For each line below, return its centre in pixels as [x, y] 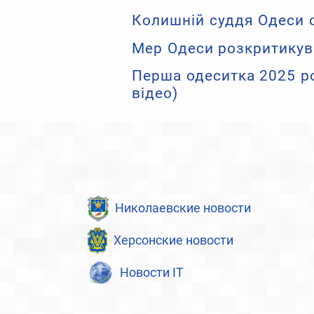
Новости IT [152, 273]
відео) [155, 93]
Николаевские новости [183, 208]
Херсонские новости [174, 240]
